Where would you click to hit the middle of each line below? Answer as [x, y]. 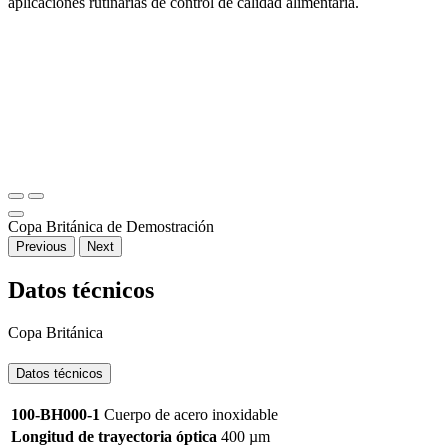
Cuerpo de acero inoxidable [189, 414]
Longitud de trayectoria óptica [114, 436]
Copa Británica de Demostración [111, 227]
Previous [41, 247]
